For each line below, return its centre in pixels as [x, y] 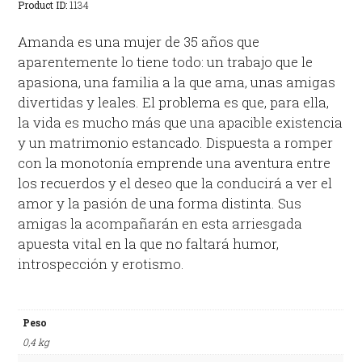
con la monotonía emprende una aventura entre [175, 162]
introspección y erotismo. [101, 263]
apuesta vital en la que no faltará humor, [149, 243]
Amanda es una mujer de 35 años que [139, 41]
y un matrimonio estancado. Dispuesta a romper [176, 142]
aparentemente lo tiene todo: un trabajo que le [166, 61]
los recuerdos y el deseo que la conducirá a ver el [175, 183]
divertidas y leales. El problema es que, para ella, [174, 102]
